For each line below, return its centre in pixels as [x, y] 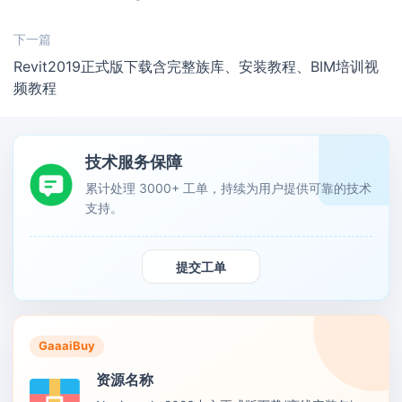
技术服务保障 [134, 162]
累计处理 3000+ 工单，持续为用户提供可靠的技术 [228, 188]
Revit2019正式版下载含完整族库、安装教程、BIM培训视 [196, 67]
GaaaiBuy [67, 346]
